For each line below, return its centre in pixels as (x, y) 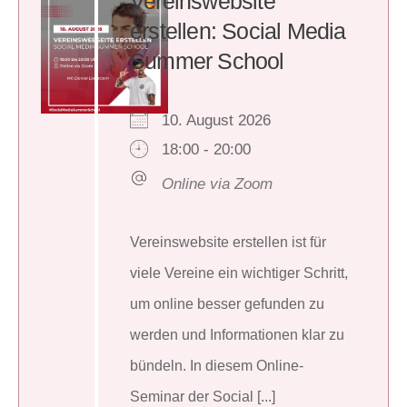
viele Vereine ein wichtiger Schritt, (239, 273)
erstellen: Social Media (238, 30)
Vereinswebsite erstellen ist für (228, 242)
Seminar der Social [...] (203, 396)
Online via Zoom (217, 184)
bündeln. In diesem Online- (217, 365)
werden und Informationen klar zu (237, 334)
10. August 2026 (225, 120)
